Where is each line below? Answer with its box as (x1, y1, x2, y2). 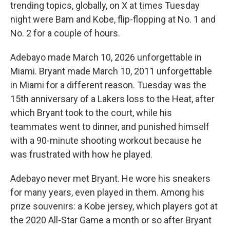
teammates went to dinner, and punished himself (10, 121, 209, 132)
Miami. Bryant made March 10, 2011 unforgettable (10, 66, 212, 76)
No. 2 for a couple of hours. (10, 28, 120, 39)
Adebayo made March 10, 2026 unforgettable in (10, 52, 202, 63)
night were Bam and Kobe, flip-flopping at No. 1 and (10, 14, 216, 25)
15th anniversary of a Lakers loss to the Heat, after (10, 93, 215, 104)
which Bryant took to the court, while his (10, 107, 172, 118)
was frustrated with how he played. (10, 149, 152, 160)
